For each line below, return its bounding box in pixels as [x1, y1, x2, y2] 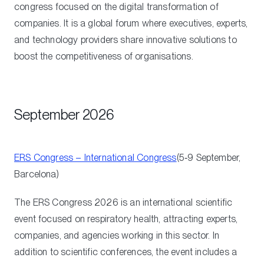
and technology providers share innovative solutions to [14, 34, 237, 45]
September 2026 [14, 105, 114, 123]
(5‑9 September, [176, 151, 241, 163]
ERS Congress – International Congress [14, 151, 177, 163]
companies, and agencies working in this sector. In [14, 229, 219, 241]
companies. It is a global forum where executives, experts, [14, 17, 248, 29]
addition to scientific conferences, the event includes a [14, 246, 237, 258]
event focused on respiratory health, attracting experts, [14, 213, 238, 225]
